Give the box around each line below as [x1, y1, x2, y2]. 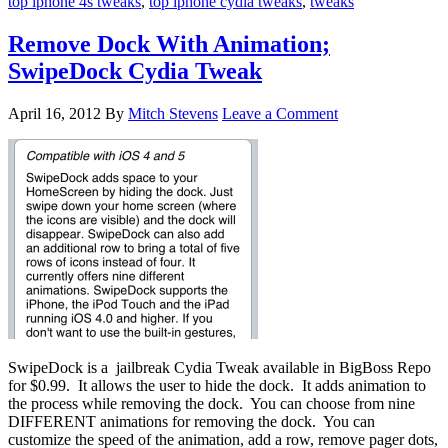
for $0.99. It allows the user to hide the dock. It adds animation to [8, 376, 426, 394]
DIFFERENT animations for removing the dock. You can [8, 412, 375, 430]
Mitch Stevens [128, 104, 218, 122]
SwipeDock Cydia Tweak [8, 57, 262, 84]
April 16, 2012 [8, 104, 101, 122]
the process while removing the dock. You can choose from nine [8, 394, 415, 412]
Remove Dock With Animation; [8, 30, 330, 57]
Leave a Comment [222, 104, 338, 122]
